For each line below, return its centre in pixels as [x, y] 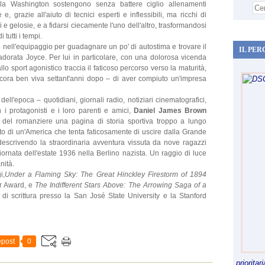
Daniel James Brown [170, 110]
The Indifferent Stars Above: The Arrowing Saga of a [121, 185]
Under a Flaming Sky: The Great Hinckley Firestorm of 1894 [105, 174]
